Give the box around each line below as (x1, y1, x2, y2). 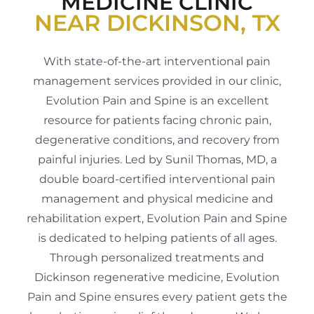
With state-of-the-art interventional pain (43, 55, 271, 68)
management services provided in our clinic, (33, 74, 281, 88)
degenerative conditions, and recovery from (34, 133, 280, 146)
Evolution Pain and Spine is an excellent (45, 94, 269, 107)
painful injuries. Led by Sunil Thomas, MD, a (37, 153, 277, 166)
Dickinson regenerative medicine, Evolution (34, 271, 280, 284)
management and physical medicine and (41, 192, 273, 205)
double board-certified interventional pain (39, 172, 275, 186)
